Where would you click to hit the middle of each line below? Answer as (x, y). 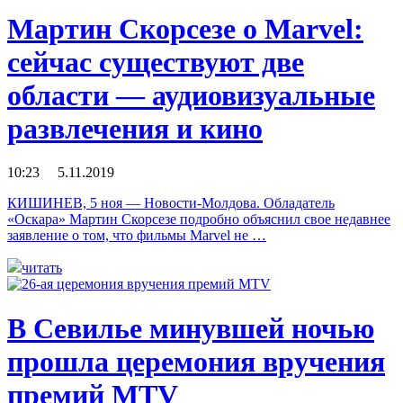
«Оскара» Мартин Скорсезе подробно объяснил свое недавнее (199, 219)
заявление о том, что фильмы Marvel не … (137, 236)
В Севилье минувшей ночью (191, 328)
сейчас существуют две (156, 62)
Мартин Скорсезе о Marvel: (185, 28)
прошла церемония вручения (196, 361)
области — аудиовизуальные (191, 95)
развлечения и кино (135, 128)
